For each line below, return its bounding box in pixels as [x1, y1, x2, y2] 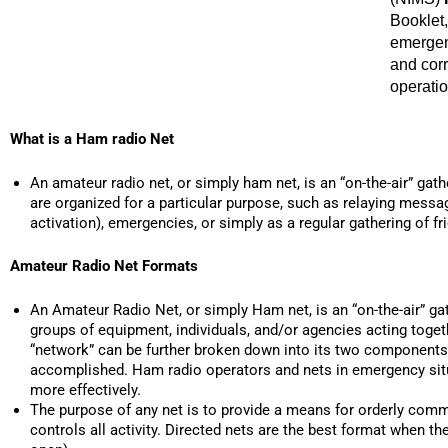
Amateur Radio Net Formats [10, 256, 198, 275]
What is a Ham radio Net [10, 130, 174, 148]
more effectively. [30, 380, 141, 399]
